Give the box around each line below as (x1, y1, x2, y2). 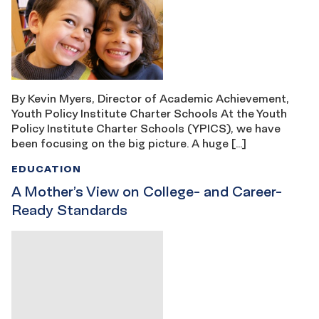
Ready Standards (11, 201, 127, 219)
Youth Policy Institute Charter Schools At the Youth (11, 105, 287, 120)
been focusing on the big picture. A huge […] (11, 135, 246, 150)
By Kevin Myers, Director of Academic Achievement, (11, 90, 289, 105)
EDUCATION (11, 162, 81, 174)
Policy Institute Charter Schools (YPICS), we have (11, 120, 281, 135)
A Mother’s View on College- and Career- (11, 182, 282, 200)
